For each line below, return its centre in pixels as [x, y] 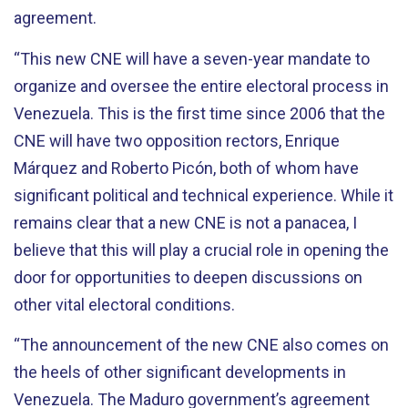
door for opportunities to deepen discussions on [188, 277]
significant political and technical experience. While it [204, 195]
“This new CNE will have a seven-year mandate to [192, 58]
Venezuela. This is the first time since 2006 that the [199, 113]
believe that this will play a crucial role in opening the [201, 250]
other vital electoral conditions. [126, 304]
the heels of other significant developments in [180, 372]
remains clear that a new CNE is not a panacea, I [185, 222]
